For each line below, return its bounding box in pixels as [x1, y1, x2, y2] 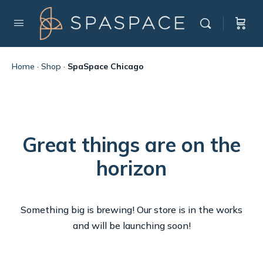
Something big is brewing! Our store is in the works [21, 204, 242, 215]
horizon [96, 156, 167, 181]
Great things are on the [22, 132, 241, 157]
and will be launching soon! [72, 220, 191, 231]
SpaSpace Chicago [68, 61, 144, 72]
